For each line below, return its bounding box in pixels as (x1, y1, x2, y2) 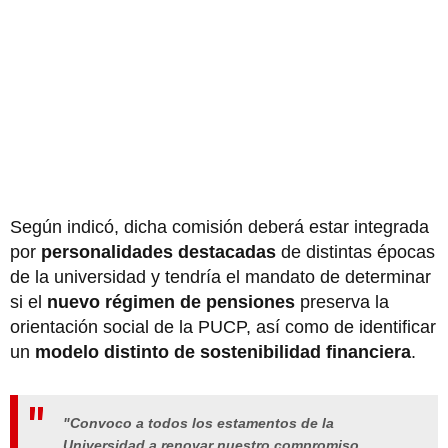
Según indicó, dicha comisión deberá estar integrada (10, 217, 429, 238)
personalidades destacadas (36, 242, 276, 263)
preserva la (295, 292, 389, 313)
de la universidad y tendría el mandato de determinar (10, 267, 431, 288)
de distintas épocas (276, 242, 435, 263)
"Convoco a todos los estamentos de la (63, 415, 334, 432)
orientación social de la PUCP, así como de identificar (10, 317, 436, 338)
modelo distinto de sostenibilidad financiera (35, 342, 411, 363)
